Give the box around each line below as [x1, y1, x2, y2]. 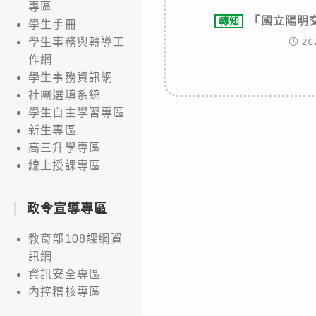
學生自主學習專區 [28, 106, 126, 119]
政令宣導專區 [27, 201, 107, 216]
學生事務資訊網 [28, 71, 114, 83]
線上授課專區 [28, 159, 102, 171]
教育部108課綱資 [28, 232, 123, 245]
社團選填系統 [28, 88, 102, 101]
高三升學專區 [28, 141, 102, 154]
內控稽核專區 [28, 285, 102, 298]
